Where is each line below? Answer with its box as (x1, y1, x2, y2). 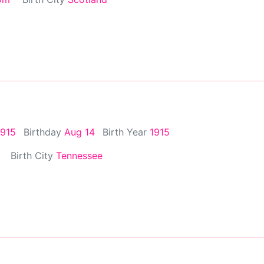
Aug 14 (64, 126, 95, 138)
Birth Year (103, 126, 150, 138)
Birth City (11, 149, 56, 161)
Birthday (24, 126, 64, 138)
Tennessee (56, 149, 103, 161)
